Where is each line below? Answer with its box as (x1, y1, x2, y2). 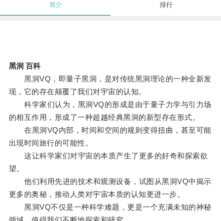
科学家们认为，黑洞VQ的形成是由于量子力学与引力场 (8, 100, 212, 109)
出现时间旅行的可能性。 (8, 139, 93, 147)
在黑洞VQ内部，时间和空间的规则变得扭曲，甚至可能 (8, 126, 212, 135)
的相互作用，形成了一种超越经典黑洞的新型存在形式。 (8, 113, 200, 122)
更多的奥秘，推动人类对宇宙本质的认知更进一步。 (8, 190, 185, 199)
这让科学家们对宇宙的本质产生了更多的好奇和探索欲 (8, 151, 208, 160)
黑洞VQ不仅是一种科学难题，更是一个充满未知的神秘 (8, 203, 212, 212)
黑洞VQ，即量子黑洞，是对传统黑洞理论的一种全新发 (8, 74, 212, 83)
